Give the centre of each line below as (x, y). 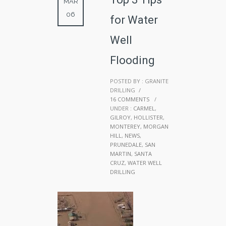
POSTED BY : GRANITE (139, 81)
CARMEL (143, 108)
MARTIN (121, 153)
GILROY (120, 117)
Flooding (132, 60)
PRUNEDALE (126, 144)
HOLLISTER (148, 117)
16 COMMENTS (130, 99)
